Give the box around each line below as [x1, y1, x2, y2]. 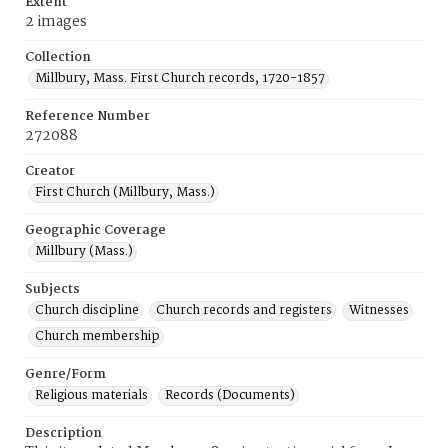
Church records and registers [156, 300, 332, 321]
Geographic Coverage [25, 220, 166, 241]
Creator [25, 161, 75, 182]
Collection [25, 47, 91, 68]
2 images [25, 10, 87, 34]
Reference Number [25, 106, 150, 127]
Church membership [35, 326, 160, 347]
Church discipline [35, 300, 139, 321]
